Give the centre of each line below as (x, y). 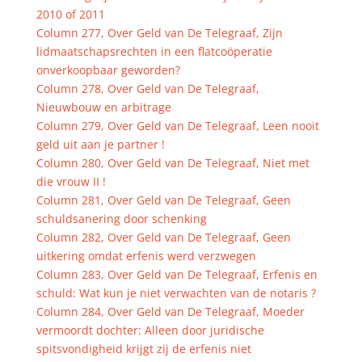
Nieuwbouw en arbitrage (103, 107)
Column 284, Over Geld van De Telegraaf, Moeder (170, 311)
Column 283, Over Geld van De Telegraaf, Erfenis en (177, 274)
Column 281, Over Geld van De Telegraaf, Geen (163, 200)
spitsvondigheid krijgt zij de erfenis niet (143, 349)
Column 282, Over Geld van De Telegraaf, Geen (163, 237)
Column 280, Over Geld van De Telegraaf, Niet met (173, 163)
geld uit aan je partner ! (100, 144)
